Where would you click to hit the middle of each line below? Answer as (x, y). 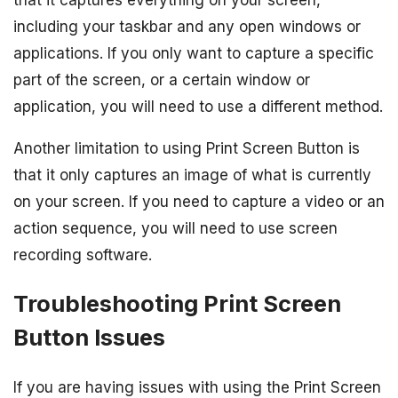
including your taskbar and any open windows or (187, 27)
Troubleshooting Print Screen (177, 304)
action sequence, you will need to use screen (175, 229)
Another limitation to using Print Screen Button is (187, 149)
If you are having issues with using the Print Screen (197, 387)
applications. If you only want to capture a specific (194, 54)
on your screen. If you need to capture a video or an (199, 202)
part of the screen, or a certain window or (162, 80)
